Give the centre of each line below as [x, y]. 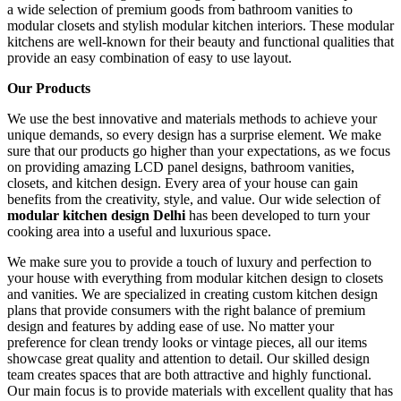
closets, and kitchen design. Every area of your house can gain [183, 183]
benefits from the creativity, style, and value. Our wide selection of [194, 199]
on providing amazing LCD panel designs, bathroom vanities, [181, 166]
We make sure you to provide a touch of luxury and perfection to [189, 261]
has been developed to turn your [277, 215]
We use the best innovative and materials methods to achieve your [192, 118]
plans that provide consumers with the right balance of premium [186, 310]
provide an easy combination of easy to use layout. [149, 57]
